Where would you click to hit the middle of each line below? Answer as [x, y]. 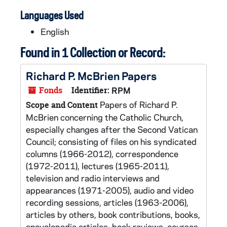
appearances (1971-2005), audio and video [110, 190]
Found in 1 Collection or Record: [93, 52]
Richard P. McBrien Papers [91, 75]
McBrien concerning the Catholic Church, [105, 117]
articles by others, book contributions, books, [113, 214]
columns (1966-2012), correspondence [102, 154]
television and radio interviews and [93, 178]
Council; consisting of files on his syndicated [111, 141]
